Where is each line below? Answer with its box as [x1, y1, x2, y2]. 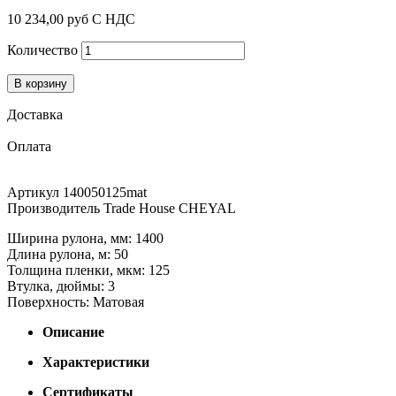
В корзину [14, 76, 67, 90]
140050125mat [63, 184, 147, 200]
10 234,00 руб [7, 11, 88, 27]
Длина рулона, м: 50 [7, 246, 128, 262]
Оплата [7, 138, 51, 154]
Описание [42, 324, 104, 339]
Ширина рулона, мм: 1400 [7, 230, 164, 246]
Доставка [7, 106, 63, 122]
